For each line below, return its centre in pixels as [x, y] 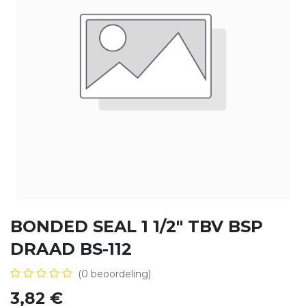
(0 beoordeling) [114, 274]
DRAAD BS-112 [71, 249]
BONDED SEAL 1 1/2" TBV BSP [137, 226]
